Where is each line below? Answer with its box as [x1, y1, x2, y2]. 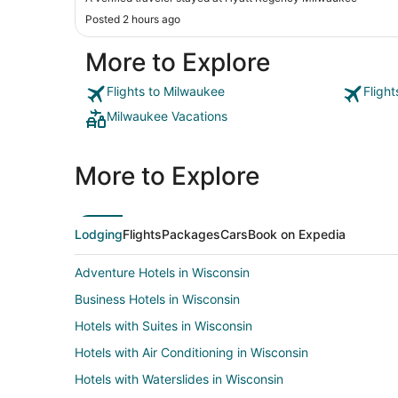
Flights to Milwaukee [107, 83, 225, 99]
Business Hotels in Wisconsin [75, 291, 240, 306]
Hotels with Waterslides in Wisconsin [75, 370, 283, 386]
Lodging [75, 226, 123, 242]
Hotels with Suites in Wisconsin [75, 317, 252, 333]
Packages [162, 226, 220, 242]
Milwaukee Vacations [107, 107, 227, 123]
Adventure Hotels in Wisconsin [75, 264, 250, 280]
